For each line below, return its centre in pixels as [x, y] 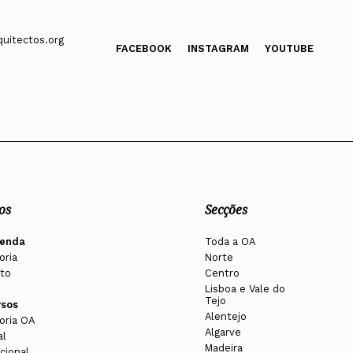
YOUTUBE [289, 48]
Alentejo [226, 317]
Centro [223, 273]
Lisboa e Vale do [245, 289]
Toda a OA [230, 242]
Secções [227, 210]
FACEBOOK [143, 48]
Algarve [223, 333]
